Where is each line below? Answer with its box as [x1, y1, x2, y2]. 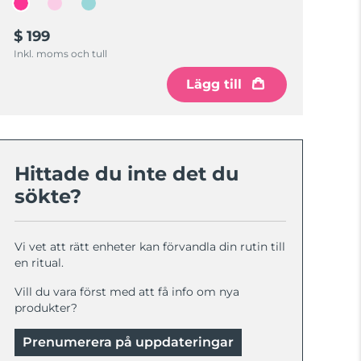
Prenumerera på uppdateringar [23, 334, 234, 350]
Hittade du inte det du [15, 162, 239, 185]
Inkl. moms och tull [14, 48, 108, 60]
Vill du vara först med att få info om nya [15, 284, 240, 299]
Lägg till [185, 77, 242, 92]
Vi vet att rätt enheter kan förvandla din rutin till [15, 239, 286, 254]
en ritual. [15, 255, 64, 270]
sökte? [15, 185, 82, 208]
